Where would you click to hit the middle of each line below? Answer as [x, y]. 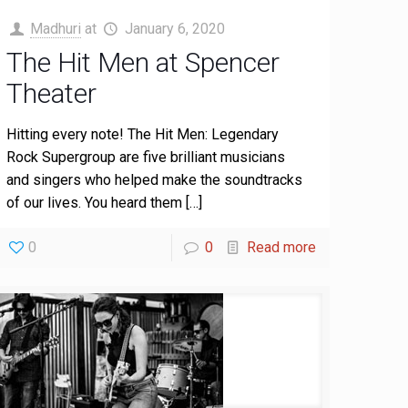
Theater [52, 93]
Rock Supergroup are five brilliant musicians [146, 157]
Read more [281, 247]
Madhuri [56, 29]
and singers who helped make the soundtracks [155, 180]
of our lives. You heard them [95, 203]
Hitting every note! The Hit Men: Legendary [143, 134]
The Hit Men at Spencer [143, 62]
